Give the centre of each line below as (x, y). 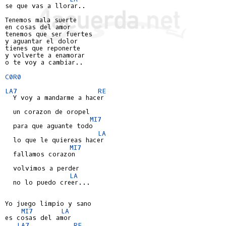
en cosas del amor (38, 27)
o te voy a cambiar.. (44, 62)
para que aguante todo (49, 126)
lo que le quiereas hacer (54, 140)
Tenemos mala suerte (41, 20)
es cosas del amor (38, 218)
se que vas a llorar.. (45, 6)
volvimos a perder (42, 168)
